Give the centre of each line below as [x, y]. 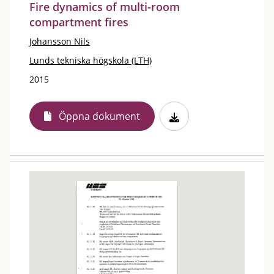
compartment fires [79, 22]
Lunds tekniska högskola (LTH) [91, 60]
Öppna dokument [99, 116]
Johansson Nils [60, 41]
